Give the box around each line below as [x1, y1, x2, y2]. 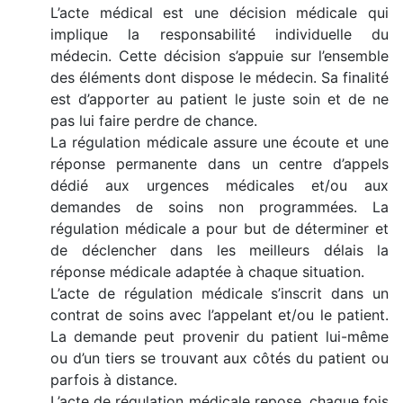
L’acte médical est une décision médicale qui [50, 3, 389, 22]
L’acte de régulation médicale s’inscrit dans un [50, 283, 389, 302]
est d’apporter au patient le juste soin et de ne [50, 89, 389, 108]
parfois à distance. [50, 370, 177, 389]
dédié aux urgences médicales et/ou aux [50, 175, 389, 194]
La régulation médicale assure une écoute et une [50, 132, 389, 151]
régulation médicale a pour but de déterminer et [50, 219, 389, 237]
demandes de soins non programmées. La [50, 197, 389, 216]
